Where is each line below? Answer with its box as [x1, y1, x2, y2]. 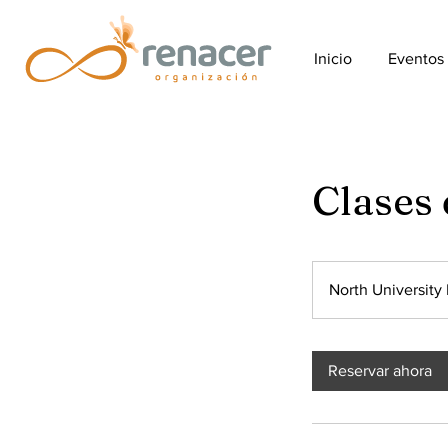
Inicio [314, 50, 353, 67]
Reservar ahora [328, 362, 432, 379]
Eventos [388, 50, 445, 67]
